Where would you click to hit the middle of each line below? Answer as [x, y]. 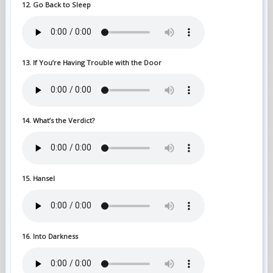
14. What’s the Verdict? [58, 120]
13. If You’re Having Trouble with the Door [91, 62]
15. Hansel [38, 178]
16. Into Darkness [50, 236]
